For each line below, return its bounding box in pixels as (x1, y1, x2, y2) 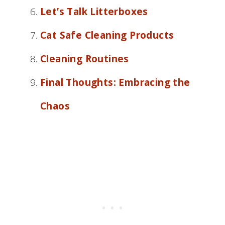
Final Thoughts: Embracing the (40, 75, 190, 89)
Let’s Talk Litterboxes (40, 5, 148, 18)
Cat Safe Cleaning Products (40, 28, 174, 42)
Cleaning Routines (40, 52, 129, 65)
